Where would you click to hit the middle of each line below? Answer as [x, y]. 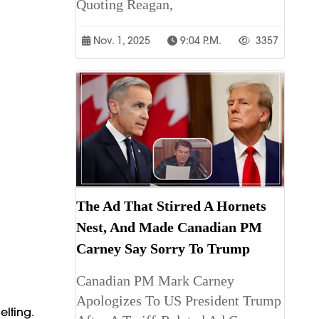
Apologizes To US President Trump [179, 301]
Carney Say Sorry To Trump [163, 249]
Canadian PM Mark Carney [155, 281]
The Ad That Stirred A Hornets [171, 206]
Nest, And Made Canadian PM [169, 228]
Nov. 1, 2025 [120, 40]
